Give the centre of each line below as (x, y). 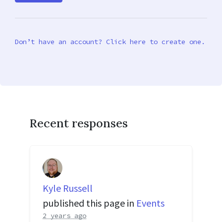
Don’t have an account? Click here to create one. (110, 42)
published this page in (89, 203)
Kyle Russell (68, 188)
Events (150, 203)
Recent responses (79, 123)
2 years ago (64, 215)
